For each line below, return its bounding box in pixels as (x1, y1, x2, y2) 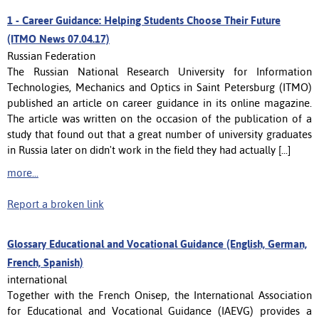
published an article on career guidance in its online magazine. (7, 96, 312, 109)
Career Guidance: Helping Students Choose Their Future (22, 14, 281, 26)
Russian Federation (7, 49, 95, 62)
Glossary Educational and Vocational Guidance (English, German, (7, 237, 307, 250)
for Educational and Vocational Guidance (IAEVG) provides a (7, 304, 312, 317)
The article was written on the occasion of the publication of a (7, 112, 312, 125)
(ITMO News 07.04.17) (7, 32, 110, 45)
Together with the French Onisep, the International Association (7, 288, 312, 301)
